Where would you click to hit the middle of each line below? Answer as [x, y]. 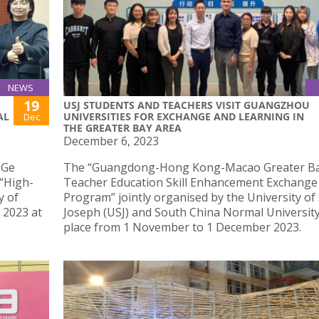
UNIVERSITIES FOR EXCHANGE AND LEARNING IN [184, 116]
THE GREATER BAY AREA [122, 127]
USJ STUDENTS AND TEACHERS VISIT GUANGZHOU [187, 105]
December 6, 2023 [111, 141]
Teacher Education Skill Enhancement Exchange [190, 182]
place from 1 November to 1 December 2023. [182, 227]
